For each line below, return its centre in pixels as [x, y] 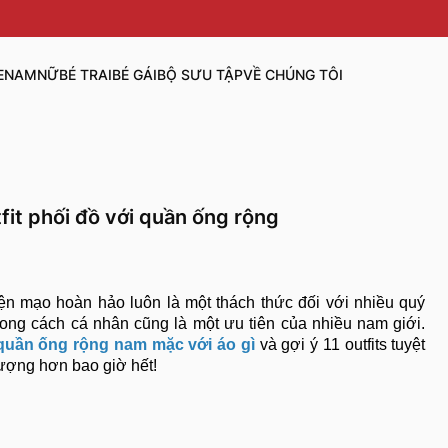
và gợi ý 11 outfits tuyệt [342, 345]
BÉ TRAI [85, 75]
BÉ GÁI [134, 75]
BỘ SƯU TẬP [199, 75]
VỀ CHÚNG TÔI [292, 75]
